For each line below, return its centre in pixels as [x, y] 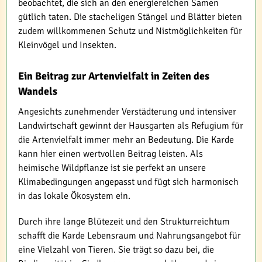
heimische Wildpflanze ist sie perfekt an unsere [112, 168]
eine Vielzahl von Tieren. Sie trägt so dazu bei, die [116, 249]
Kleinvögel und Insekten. [67, 45]
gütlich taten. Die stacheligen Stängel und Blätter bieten [130, 17]
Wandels [38, 91]
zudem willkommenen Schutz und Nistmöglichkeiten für [130, 31]
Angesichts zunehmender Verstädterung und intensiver [127, 111]
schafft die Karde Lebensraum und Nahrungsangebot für [130, 235]
